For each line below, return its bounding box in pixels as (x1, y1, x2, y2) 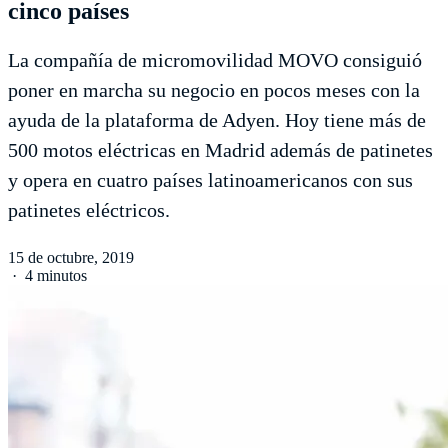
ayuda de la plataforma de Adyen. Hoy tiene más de (8, 108, 426, 131)
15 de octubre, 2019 (8, 248, 134, 266)
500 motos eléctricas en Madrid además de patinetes (8, 138, 433, 161)
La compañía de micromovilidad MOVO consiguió (8, 48, 422, 71)
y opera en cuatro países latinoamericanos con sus (8, 168, 413, 191)
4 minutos (25, 266, 87, 284)
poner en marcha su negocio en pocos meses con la (8, 78, 420, 101)
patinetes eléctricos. (8, 198, 170, 221)
